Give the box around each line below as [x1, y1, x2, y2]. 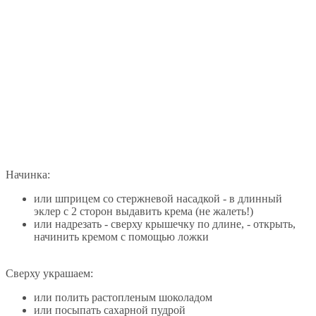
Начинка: [6, 168, 50, 181]
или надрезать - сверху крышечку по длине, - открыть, [34, 217, 296, 230]
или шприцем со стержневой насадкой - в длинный [34, 192, 282, 205]
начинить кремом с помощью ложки [34, 230, 209, 243]
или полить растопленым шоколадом [34, 291, 212, 303]
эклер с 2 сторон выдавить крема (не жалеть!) [34, 205, 253, 217]
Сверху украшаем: [6, 267, 93, 279]
